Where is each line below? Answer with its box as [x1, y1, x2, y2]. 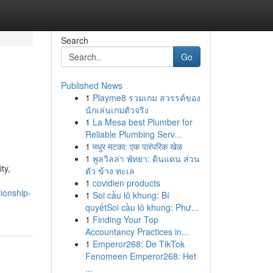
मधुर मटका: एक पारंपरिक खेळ [92, 140, 182, 152]
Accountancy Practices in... [85, 225, 189, 238]
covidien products [92, 177, 160, 189]
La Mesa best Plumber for [92, 116, 193, 128]
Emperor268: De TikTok [92, 238, 185, 250]
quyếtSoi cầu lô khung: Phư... [85, 201, 199, 213]
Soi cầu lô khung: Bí [92, 189, 169, 201]
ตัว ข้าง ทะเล [85, 165, 135, 177]
